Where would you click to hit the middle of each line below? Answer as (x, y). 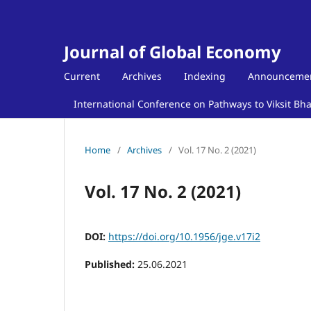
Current (82, 76)
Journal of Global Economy (173, 52)
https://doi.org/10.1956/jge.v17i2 (184, 236)
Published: (111, 264)
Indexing (205, 76)
